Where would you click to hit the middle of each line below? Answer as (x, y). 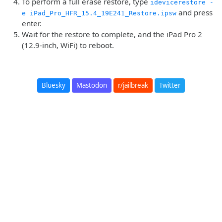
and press (194, 12)
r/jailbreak (133, 85)
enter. (32, 23)
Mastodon (92, 85)
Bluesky (54, 85)
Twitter (170, 85)
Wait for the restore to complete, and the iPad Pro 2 (112, 34)
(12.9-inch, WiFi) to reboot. (68, 45)
